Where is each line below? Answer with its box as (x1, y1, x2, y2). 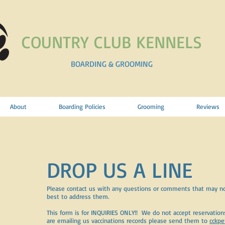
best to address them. (47, 192, 111, 200)
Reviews (196, 102, 219, 110)
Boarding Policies (58, 102, 105, 110)
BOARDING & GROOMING (70, 59, 153, 69)
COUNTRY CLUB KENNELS (21, 31, 202, 52)
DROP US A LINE (47, 156, 192, 183)
